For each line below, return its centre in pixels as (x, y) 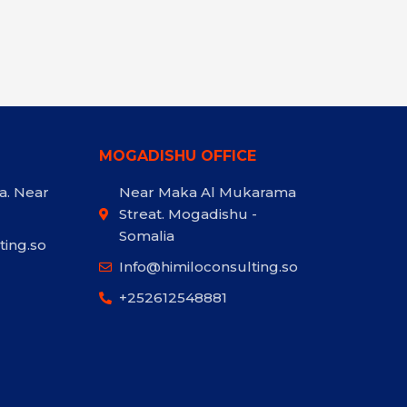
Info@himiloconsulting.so (209, 267)
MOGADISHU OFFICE (177, 156)
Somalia (147, 236)
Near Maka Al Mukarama (208, 193)
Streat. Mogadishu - (189, 214)
